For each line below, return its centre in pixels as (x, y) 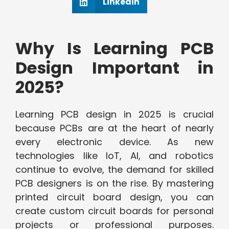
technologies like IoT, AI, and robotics (114, 156)
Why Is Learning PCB (114, 49)
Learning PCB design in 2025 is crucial (114, 114)
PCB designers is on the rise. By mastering (114, 184)
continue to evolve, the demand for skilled (114, 170)
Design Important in (114, 68)
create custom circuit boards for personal (114, 211)
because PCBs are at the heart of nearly (114, 128)
